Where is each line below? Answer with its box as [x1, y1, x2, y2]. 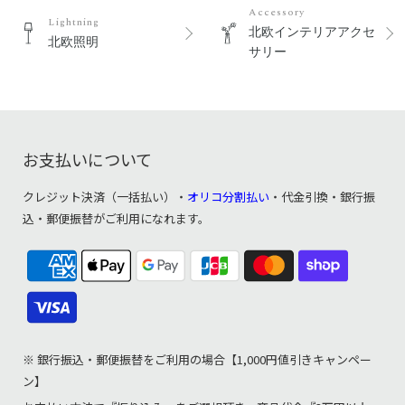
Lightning [48, 14, 100, 30]
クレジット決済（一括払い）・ [23, 187, 187, 205]
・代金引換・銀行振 [269, 187, 375, 205]
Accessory [249, 4, 306, 20]
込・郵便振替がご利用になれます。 [23, 209, 210, 227]
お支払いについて [23, 146, 152, 171]
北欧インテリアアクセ [249, 24, 376, 39]
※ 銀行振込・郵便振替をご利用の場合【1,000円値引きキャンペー [23, 350, 372, 368]
